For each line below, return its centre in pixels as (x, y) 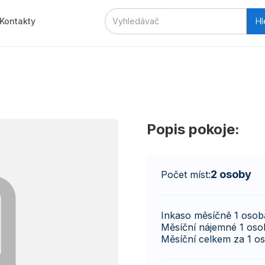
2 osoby (231, 174)
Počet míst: (186, 174)
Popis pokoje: (193, 129)
